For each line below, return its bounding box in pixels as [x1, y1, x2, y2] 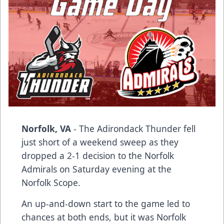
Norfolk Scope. [21, 176, 80, 188]
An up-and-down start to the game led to [21, 197, 190, 209]
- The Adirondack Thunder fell [71, 122, 195, 134]
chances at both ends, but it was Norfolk [21, 210, 186, 223]
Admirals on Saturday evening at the [21, 162, 171, 175]
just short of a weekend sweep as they [21, 135, 178, 148]
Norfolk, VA [21, 122, 71, 134]
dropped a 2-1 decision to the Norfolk [21, 149, 174, 161]
